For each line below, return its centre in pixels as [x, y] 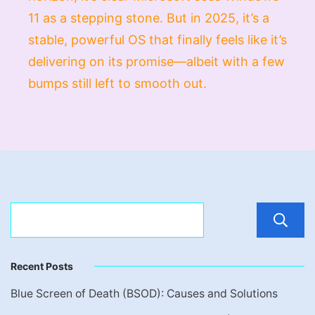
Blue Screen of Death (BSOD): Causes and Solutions [144, 293]
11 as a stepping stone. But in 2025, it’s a [149, 18]
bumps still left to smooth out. [117, 83]
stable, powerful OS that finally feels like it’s [157, 39]
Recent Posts [42, 266]
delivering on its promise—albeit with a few [156, 61]
